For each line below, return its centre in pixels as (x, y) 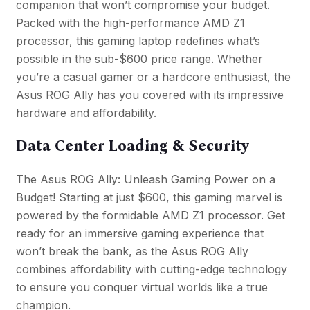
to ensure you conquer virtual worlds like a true (142, 288)
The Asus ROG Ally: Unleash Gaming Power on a (145, 180)
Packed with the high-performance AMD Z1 (130, 23)
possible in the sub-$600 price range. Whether (139, 59)
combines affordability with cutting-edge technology (151, 270)
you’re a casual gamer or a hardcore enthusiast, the (153, 77)
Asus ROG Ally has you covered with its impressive (149, 95)
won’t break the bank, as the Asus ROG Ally (132, 252)
